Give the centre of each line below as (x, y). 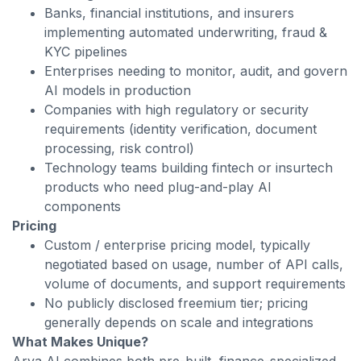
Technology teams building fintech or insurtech (189, 168)
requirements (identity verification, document (180, 129)
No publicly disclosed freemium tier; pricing (176, 303)
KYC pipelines (86, 52)
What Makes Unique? (80, 342)
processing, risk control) (119, 148)
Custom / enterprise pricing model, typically (177, 245)
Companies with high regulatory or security (176, 110)
